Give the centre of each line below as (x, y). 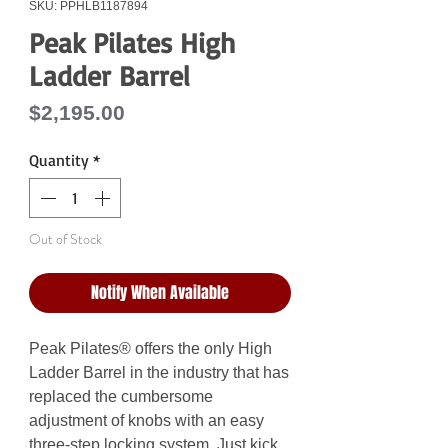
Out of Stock (65, 239)
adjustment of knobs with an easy (146, 421)
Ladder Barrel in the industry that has (159, 373)
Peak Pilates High (132, 43)
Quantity (59, 160)
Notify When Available (160, 293)
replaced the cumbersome (121, 397)
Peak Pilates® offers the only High (150, 349)
